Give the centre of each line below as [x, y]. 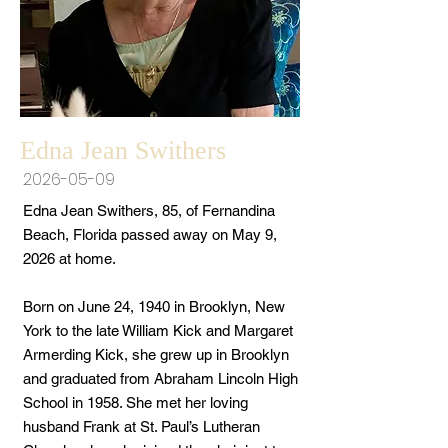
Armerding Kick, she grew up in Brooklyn [156, 354]
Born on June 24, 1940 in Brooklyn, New [154, 306]
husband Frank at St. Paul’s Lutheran [141, 426]
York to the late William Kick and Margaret [158, 330]
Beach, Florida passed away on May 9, [150, 234]
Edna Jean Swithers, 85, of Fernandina [149, 210]
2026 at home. [69, 258]
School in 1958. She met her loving [135, 402]
